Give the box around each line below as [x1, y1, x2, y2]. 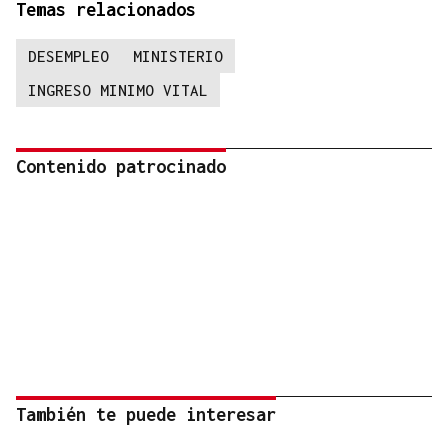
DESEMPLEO [28, 47, 109, 66]
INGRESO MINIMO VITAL [28, 81, 208, 100]
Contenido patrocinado [16, 156, 226, 178]
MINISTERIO [133, 47, 223, 66]
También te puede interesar [16, 404, 276, 426]
